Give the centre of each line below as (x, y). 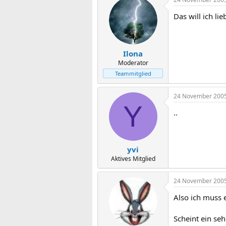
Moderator (133, 63)
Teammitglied (133, 73)
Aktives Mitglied (133, 159)
